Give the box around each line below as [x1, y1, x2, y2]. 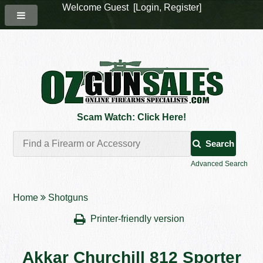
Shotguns [48, 193, 89, 203]
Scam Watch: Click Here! [77, 112, 186, 122]
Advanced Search [190, 160, 248, 168]
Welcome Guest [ [62, 2, 136, 12]
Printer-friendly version [90, 214, 187, 224]
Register [163, 2, 199, 12]
